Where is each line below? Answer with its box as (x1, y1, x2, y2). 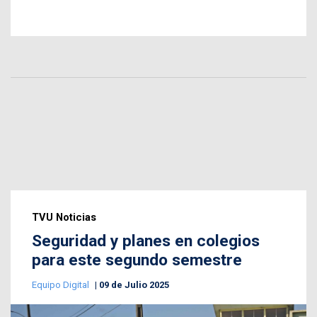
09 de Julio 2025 (99, 279, 169, 291)
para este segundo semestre (32, 250, 242, 270)
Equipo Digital (32, 279, 91, 291)
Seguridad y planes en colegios (32, 231, 260, 251)
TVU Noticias (32, 211, 96, 224)
